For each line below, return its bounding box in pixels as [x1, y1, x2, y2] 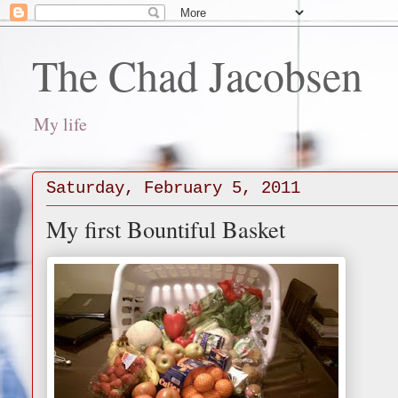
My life [34, 112, 87, 136]
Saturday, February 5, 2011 [46, 178, 300, 198]
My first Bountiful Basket [46, 213, 285, 244]
